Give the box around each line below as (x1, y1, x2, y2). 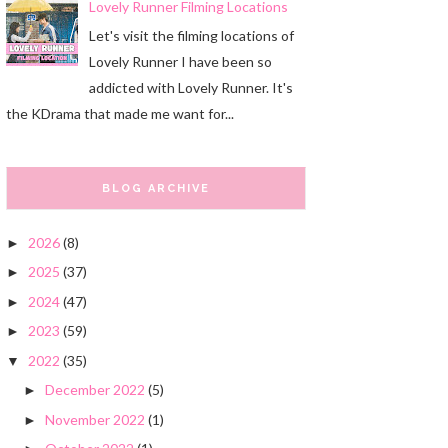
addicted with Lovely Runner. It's (88, 78, 293, 96)
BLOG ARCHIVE (102, 181, 210, 195)
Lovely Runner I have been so (88, 52, 272, 70)
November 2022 (44, 410, 145, 428)
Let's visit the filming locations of (88, 26, 294, 44)
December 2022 (44, 381, 145, 399)
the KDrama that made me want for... (6, 104, 234, 122)
